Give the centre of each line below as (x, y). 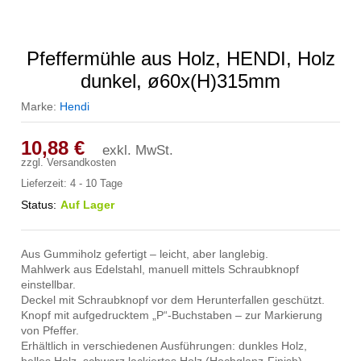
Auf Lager (88, 204)
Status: (39, 204)
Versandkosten (82, 162)
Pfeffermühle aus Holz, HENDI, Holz (180, 58)
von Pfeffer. (50, 330)
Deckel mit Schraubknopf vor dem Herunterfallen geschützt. (173, 299)
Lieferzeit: (46, 183)
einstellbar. (49, 284)
